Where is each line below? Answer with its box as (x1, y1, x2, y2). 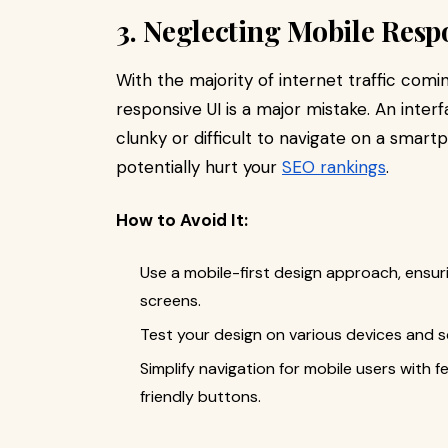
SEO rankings (282, 156, 386, 178)
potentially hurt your (116, 156, 282, 178)
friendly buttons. (140, 386, 261, 407)
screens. (140, 290, 201, 311)
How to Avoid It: (116, 209, 248, 231)
